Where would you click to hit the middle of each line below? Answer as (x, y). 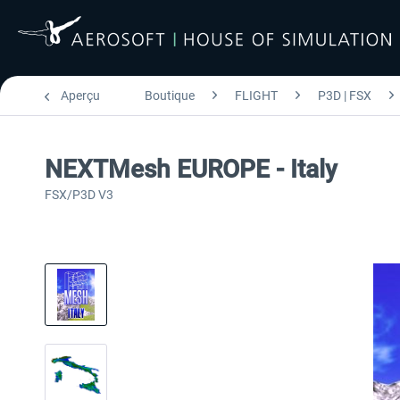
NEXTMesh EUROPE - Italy (191, 169)
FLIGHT (256, 96)
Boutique (170, 96)
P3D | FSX (345, 96)
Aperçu (80, 96)
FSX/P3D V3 (79, 195)
